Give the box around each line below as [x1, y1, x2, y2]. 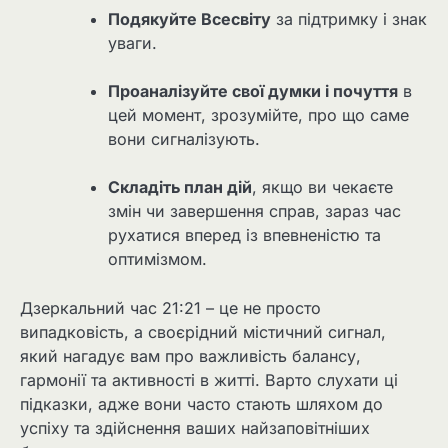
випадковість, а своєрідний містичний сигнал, [20, 321, 386, 342]
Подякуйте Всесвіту [108, 9, 271, 30]
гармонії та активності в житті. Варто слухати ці [20, 369, 398, 390]
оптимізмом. [108, 249, 207, 270]
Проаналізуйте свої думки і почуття [108, 81, 398, 102]
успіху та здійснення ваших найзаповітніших [20, 417, 370, 438]
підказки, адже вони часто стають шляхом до [20, 393, 383, 414]
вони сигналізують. [108, 129, 260, 150]
